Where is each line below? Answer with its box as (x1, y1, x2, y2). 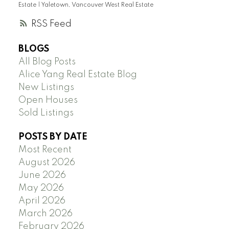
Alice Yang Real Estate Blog (18, 70, 137, 80)
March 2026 (18, 209, 73, 219)
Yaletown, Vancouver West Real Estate (41, 2, 153, 9)
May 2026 (18, 184, 64, 193)
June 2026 (18, 171, 66, 180)
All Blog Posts (18, 57, 76, 67)
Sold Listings (18, 108, 74, 118)
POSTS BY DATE (18, 132, 87, 142)
